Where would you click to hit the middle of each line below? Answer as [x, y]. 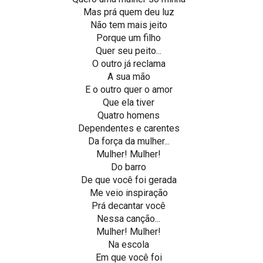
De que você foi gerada [129, 180]
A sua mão [129, 76]
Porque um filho [129, 38]
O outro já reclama [129, 63]
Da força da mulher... [129, 141]
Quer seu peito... [129, 50]
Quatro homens [129, 115]
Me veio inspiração [129, 193]
